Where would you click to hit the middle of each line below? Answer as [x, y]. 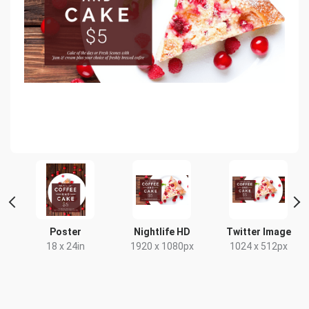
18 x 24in [65, 246]
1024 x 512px [258, 246]
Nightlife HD [162, 232]
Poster [65, 232]
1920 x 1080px [162, 246]
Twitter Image [258, 232]
